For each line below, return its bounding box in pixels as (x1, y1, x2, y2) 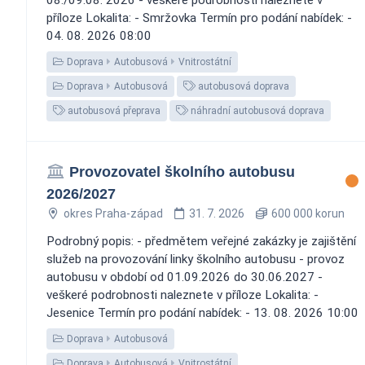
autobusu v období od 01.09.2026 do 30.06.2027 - (46, 269, 323, 284)
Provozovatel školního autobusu (68, 163, 295, 180)
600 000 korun (268, 206, 345, 220)
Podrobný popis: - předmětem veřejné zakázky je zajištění (46, 233, 356, 248)
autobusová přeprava (65, 104, 161, 117)
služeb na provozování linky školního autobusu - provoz (46, 251, 345, 266)
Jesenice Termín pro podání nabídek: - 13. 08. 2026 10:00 (46, 305, 358, 320)
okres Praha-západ (63, 206, 163, 220)
